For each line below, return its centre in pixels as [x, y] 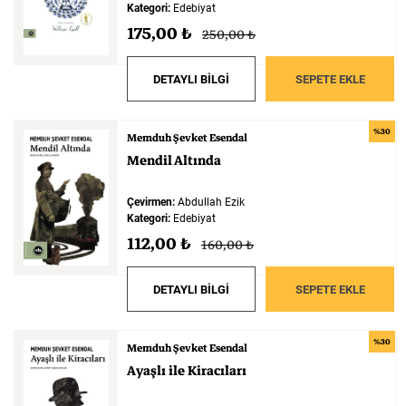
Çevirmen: [151, 202]
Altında [198, 160]
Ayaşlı [146, 371]
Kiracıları [217, 371]
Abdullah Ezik [210, 202]
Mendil [150, 160]
